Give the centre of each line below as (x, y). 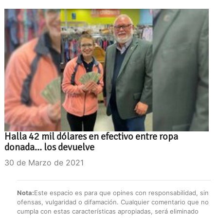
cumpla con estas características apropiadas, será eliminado (108, 211)
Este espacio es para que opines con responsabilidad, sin (121, 192)
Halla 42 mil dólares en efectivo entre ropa (91, 136)
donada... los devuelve (49, 147)
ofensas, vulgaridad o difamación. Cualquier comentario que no (113, 202)
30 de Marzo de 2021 (44, 162)
